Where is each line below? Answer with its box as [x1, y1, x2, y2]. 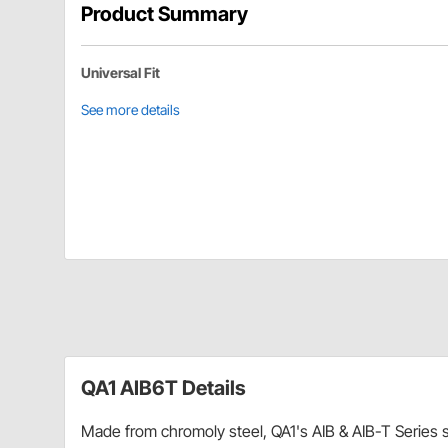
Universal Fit [81, 64, 160, 82]
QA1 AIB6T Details [81, 376, 246, 401]
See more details [81, 101, 180, 119]
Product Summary [81, 2, 248, 27]
